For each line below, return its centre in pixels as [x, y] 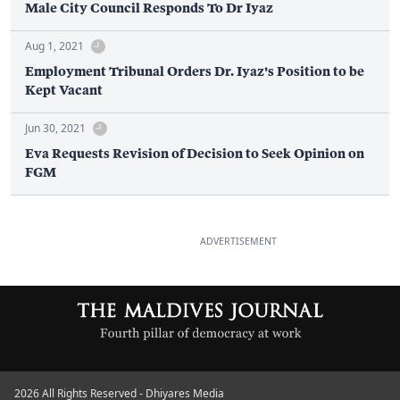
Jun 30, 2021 [55, 129]
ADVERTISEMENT [238, 242]
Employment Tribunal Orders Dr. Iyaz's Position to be [195, 71]
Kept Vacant [64, 90]
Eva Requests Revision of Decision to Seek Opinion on [195, 154]
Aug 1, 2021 [54, 46]
